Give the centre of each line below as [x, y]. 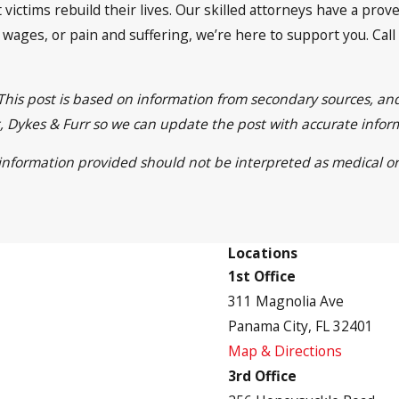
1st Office [262, 277]
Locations [263, 253]
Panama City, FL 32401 [301, 326]
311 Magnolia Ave [286, 301]
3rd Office [262, 376]
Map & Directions [285, 351]
